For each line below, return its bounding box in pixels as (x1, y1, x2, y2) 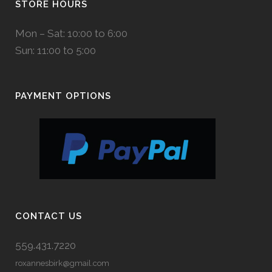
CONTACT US (15, 211, 82, 222)
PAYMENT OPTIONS (15, 90, 111, 101)
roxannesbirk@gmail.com (15, 259, 109, 268)
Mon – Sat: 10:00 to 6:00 (15, 27, 127, 39)
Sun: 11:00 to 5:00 (15, 44, 96, 56)
